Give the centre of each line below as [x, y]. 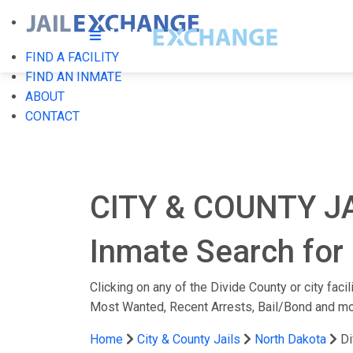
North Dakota [290, 339]
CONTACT [52, 116]
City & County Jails [189, 339]
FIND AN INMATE [73, 77]
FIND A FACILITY [72, 57]
